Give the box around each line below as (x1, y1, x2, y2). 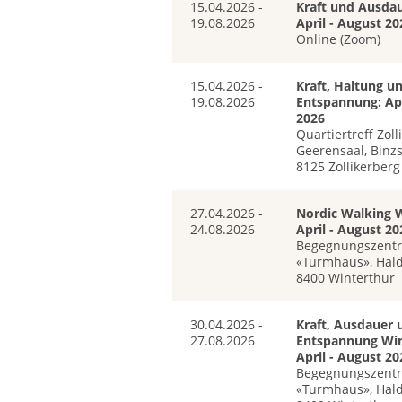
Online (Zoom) (295, 31, 380, 48)
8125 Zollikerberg (295, 158, 400, 176)
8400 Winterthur (295, 269, 395, 287)
